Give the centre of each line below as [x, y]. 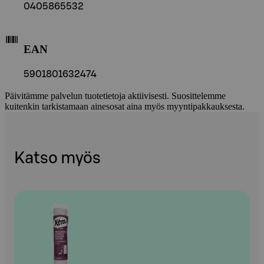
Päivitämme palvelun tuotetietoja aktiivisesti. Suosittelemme [115, 96]
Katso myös [57, 158]
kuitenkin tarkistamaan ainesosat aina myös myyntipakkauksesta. [125, 107]
